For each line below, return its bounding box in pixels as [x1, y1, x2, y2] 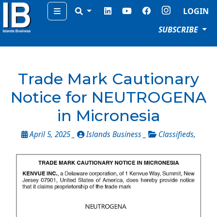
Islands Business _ [84, 129, 148, 139]
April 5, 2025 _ [28, 129, 77, 139]
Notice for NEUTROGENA [11, 88, 206, 107]
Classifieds [158, 129, 194, 139]
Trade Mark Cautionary [18, 69, 199, 88]
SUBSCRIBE [158, 24, 201, 35]
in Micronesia [57, 106, 160, 125]
